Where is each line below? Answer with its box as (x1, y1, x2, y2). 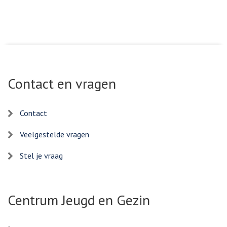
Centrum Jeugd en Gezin (8, 190, 150, 209)
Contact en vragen (8, 73, 116, 93)
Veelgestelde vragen (20, 129, 89, 139)
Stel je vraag (20, 150, 63, 161)
